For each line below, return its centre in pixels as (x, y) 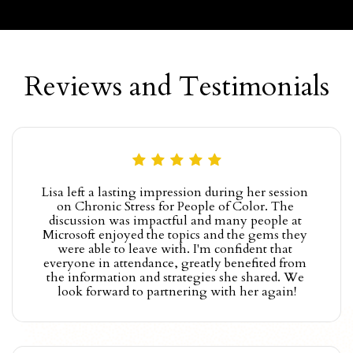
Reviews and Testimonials (176, 86)
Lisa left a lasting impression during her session (175, 192)
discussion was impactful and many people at (175, 220)
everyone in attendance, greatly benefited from (175, 263)
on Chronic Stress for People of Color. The (175, 206)
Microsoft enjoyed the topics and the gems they (175, 234)
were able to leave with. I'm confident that (175, 249)
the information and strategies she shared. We (175, 277)
